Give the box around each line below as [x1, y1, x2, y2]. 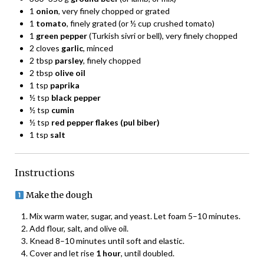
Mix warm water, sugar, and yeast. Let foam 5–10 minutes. [29, 211, 240, 222]
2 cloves [29, 42, 61, 53]
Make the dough [24, 190, 93, 201]
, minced [83, 42, 113, 53]
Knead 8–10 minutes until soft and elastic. [29, 236, 184, 246]
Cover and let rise [29, 248, 96, 259]
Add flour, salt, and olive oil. [29, 223, 128, 234]
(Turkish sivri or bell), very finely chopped [87, 30, 237, 41]
